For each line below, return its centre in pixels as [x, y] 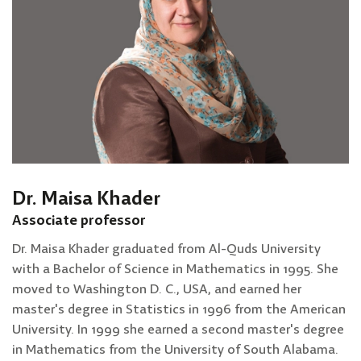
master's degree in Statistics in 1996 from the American [179, 309]
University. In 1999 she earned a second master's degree [178, 330]
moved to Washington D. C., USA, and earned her [157, 289]
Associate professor [79, 221]
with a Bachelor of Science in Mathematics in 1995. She [175, 269]
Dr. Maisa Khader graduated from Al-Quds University [166, 249]
